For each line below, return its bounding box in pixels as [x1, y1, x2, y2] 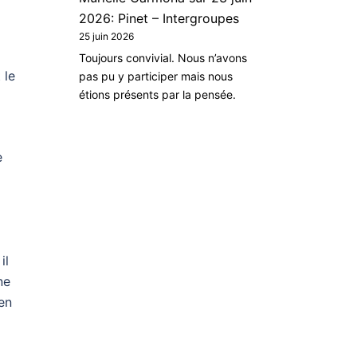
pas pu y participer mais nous [78, 69, 233, 84]
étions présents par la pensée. [78, 88, 236, 102]
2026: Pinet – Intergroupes [78, 10, 239, 27]
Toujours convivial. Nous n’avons [78, 51, 247, 65]
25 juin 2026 [78, 30, 134, 43]
